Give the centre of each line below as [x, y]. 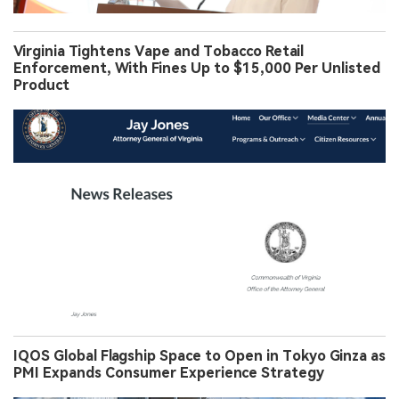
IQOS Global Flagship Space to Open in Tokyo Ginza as [199, 356]
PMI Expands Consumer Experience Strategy [169, 373]
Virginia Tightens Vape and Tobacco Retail [159, 52]
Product [41, 85]
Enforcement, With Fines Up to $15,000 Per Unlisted [197, 69]
